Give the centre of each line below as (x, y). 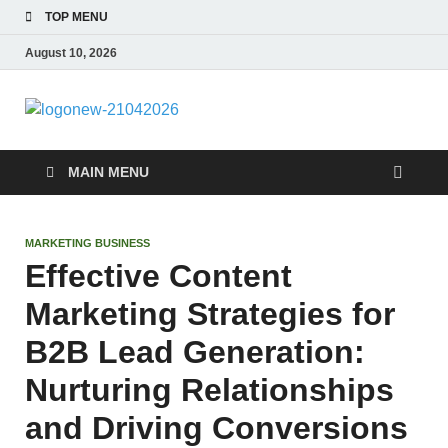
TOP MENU (76, 17)
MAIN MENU (108, 172)
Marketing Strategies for (210, 314)
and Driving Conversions (216, 428)
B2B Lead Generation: (195, 352)
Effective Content (158, 276)
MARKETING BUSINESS (87, 243)
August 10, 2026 (71, 52)
